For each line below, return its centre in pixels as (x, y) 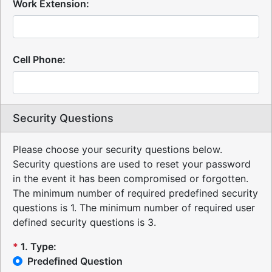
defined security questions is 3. (84, 222)
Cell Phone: (39, 59)
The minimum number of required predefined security (135, 193)
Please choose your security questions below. (117, 149)
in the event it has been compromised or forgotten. (131, 178)
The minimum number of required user (167, 208)
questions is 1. (45, 208)
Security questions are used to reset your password (132, 164)
